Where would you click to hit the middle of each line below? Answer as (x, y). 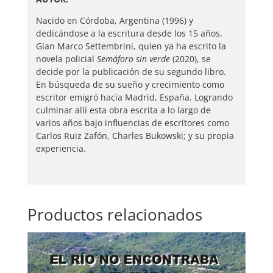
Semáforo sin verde (133, 58)
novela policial (66, 58)
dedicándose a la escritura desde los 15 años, (129, 33)
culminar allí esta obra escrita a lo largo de (123, 110)
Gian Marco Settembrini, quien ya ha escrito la (131, 46)
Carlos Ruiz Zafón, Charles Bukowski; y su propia (135, 135)
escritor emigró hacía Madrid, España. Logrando (134, 97)
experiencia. (61, 148)
